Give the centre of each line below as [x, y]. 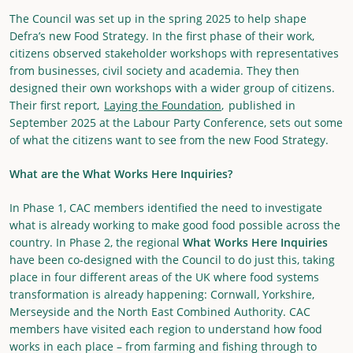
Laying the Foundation [163, 105]
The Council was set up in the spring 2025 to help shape [158, 18]
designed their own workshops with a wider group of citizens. [172, 87]
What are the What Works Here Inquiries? [121, 173]
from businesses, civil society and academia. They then [154, 70]
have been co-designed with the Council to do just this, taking [172, 259]
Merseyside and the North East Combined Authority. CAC [160, 311]
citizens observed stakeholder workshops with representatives [174, 53]
